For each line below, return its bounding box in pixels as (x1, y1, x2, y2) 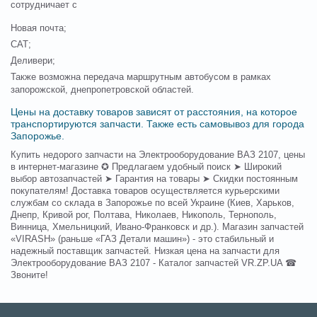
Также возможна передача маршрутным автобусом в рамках (11, 72, 271, 83)
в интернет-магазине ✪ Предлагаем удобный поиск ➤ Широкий (11, 162, 282, 173)
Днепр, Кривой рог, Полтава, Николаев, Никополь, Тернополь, (11, 210, 277, 221)
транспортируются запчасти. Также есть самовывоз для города (11, 118, 304, 130)
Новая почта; (11, 23, 67, 34)
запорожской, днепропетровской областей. (11, 85, 194, 96)
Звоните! (11, 270, 48, 281)
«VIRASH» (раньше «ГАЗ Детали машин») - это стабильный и (11, 234, 274, 245)
